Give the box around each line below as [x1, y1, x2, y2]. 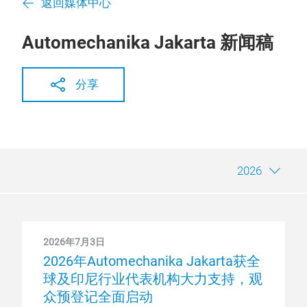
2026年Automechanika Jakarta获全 [43, 253, 260, 269]
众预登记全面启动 [43, 288, 153, 305]
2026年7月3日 [43, 236, 105, 247]
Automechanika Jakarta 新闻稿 [22, 32, 273, 53]
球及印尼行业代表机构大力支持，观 [43, 271, 262, 287]
